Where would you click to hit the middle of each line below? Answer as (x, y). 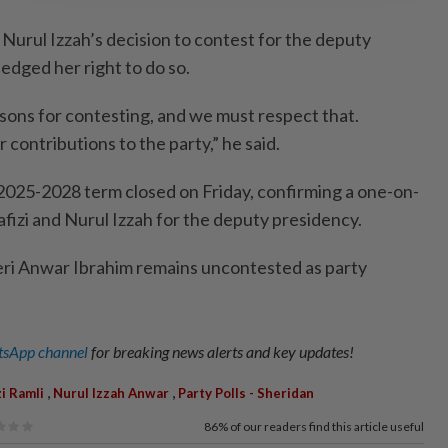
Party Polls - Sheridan (246, 393)
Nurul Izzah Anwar (111, 393)
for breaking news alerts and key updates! (222, 352)
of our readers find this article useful (327, 427)
